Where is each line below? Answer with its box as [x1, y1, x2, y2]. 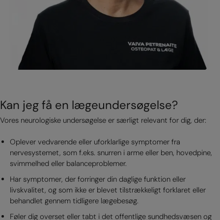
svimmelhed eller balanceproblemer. [9, 159, 127, 169]
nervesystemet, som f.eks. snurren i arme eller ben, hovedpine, [9, 148, 212, 158]
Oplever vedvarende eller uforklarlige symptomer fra [9, 137, 180, 147]
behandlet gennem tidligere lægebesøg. [9, 196, 138, 206]
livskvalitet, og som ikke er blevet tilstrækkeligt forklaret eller [9, 185, 206, 195]
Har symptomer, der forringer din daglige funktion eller [9, 174, 186, 185]
